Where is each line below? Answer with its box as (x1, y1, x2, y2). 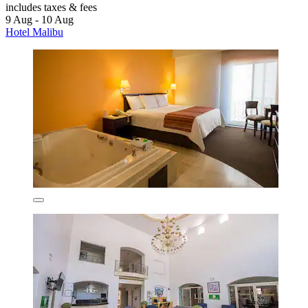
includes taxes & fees (5, 1, 97, 14)
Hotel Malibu (5, 26, 63, 38)
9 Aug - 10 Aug (5, 14, 74, 26)
